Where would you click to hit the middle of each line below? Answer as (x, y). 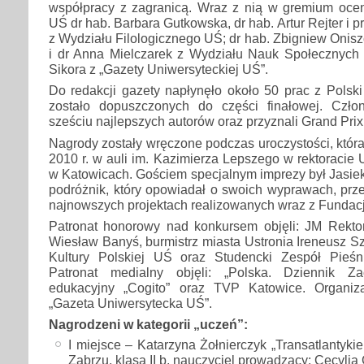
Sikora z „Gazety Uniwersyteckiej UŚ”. (158, 69)
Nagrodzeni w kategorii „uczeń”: (148, 325)
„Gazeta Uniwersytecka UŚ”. (130, 303)
